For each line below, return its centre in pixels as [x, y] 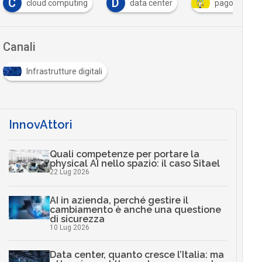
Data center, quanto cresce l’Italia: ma [137, 255]
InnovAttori [40, 125]
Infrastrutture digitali [64, 71]
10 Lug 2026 [69, 228]
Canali [19, 47]
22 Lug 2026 [69, 172]
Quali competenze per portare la [124, 154]
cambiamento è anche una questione [135, 210]
